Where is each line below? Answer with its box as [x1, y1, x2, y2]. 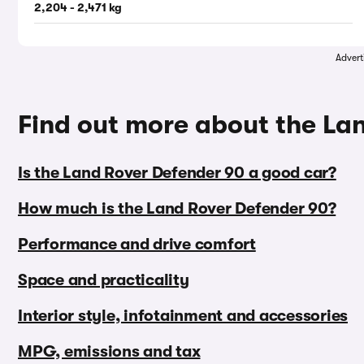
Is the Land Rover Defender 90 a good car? [18, 163, 336, 183]
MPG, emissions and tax [18, 342, 201, 362]
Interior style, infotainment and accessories [18, 306, 348, 326]
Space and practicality [18, 271, 189, 290]
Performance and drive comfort [18, 235, 256, 254]
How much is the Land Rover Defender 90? [18, 199, 336, 219]
